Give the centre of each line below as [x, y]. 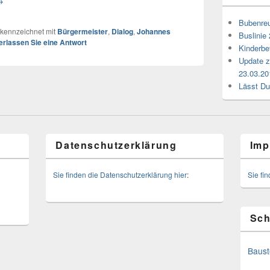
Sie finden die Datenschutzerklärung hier [120, 175]
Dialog [123, 31]
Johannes [154, 31]
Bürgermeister [83, 31]
